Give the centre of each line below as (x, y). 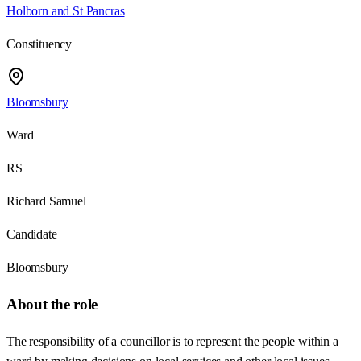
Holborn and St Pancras (66, 11)
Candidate (32, 234)
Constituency (39, 44)
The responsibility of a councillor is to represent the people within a (172, 341)
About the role (52, 305)
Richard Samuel (46, 201)
